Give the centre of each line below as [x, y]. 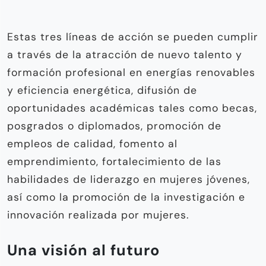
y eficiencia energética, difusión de [102, 90]
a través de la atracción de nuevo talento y [125, 54]
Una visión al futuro [83, 250]
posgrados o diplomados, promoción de [114, 126]
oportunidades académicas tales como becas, [132, 108]
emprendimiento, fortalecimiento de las [114, 161]
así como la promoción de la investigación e [126, 197]
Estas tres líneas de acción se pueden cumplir [133, 37]
